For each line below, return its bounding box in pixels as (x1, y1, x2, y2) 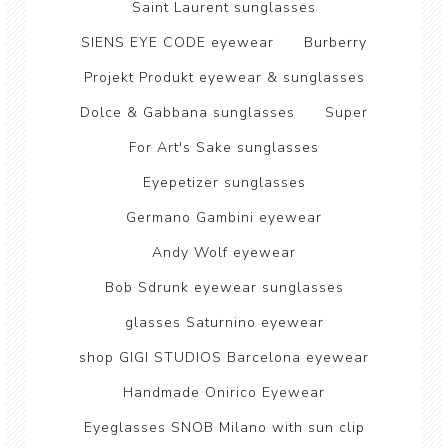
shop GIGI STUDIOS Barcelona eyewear (79, 348, 369, 367)
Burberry (304, 33, 367, 52)
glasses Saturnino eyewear (124, 313, 324, 332)
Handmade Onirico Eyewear (123, 383, 325, 402)
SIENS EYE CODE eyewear (81, 33, 274, 52)
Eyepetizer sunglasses (142, 173, 306, 192)
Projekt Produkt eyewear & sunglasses (83, 68, 365, 87)
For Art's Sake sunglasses (129, 138, 319, 157)
